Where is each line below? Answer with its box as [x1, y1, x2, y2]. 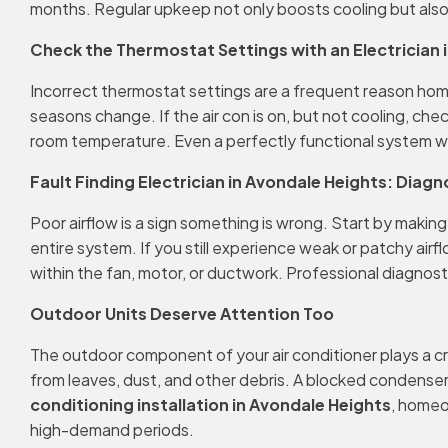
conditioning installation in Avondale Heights [30, 394, 391, 415]
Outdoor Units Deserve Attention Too [30, 303, 334, 324]
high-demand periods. [30, 419, 194, 440]
